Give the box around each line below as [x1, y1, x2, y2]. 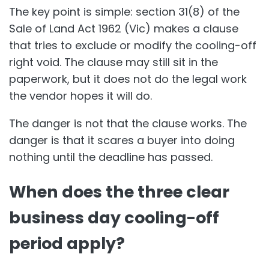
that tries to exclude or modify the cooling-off [9, 37, 256, 53]
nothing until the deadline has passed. [9, 149, 213, 165]
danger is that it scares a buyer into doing [9, 132, 235, 148]
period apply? [9, 232, 125, 255]
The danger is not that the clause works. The [9, 115, 247, 131]
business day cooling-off [9, 207, 219, 229]
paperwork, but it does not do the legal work [9, 71, 247, 86]
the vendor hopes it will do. [9, 88, 152, 103]
